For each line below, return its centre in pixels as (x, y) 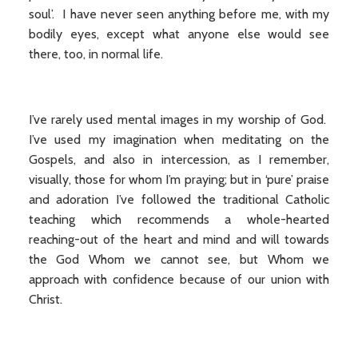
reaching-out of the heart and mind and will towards (179, 239)
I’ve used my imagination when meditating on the (179, 139)
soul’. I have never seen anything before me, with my (179, 14)
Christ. (45, 299)
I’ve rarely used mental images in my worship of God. (179, 119)
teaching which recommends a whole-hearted (179, 219)
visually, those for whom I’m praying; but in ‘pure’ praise (179, 179)
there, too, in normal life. (95, 54)
